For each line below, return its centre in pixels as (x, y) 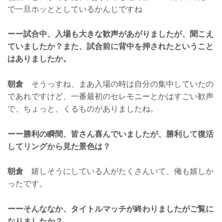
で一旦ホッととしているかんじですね (75, 9)
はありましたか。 (39, 59)
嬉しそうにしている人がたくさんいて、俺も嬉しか (118, 171)
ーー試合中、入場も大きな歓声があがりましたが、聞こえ (111, 34)
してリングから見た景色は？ (59, 146)
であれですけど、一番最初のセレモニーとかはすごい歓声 (111, 96)
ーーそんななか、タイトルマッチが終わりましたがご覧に (111, 209)
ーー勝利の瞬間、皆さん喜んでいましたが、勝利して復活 (111, 134)
